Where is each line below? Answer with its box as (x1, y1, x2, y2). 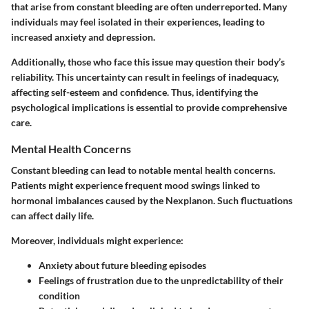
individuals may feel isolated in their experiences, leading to (11, 15, 265, 28)
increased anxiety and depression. (11, 30, 155, 43)
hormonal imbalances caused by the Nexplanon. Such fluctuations (11, 194, 292, 206)
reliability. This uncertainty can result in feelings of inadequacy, (11, 70, 279, 83)
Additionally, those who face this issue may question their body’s (11, 55, 285, 68)
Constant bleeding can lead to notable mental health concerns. (11, 163, 275, 176)
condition (39, 289, 80, 301)
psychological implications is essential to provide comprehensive (11, 101, 287, 113)
